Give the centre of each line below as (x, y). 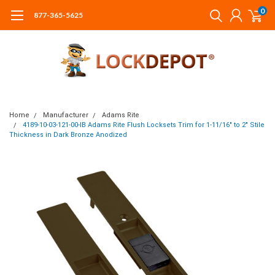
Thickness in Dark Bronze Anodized (68, 135)
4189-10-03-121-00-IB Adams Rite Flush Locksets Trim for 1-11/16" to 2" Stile (144, 125)
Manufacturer (66, 115)
